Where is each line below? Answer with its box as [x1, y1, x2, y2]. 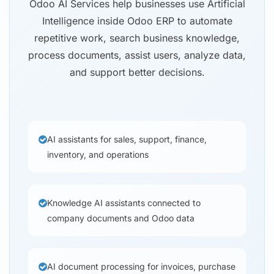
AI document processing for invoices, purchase [47, 261, 235, 272]
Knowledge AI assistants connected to [47, 198, 201, 209]
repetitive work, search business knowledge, [34, 32, 240, 45]
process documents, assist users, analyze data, [28, 49, 246, 62]
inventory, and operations [47, 149, 149, 160]
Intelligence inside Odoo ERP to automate [42, 15, 232, 28]
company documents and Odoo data [47, 213, 194, 224]
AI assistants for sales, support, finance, [47, 134, 207, 145]
